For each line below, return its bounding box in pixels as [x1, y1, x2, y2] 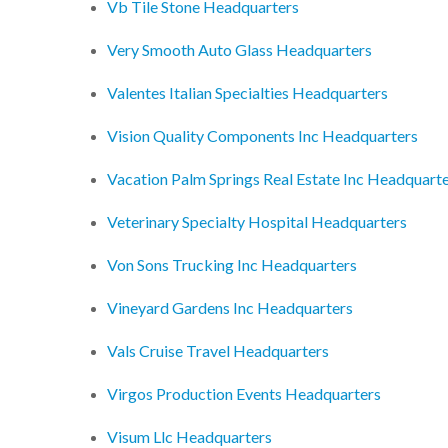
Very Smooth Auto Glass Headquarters [107, 40, 372, 60]
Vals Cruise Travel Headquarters [107, 341, 329, 361]
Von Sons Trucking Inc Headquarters [107, 255, 357, 275]
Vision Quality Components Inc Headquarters [107, 126, 418, 146]
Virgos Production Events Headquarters [107, 384, 381, 404]
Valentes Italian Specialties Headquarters [107, 83, 388, 103]
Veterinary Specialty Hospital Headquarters [107, 212, 407, 232]
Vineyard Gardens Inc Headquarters [107, 298, 353, 318]
